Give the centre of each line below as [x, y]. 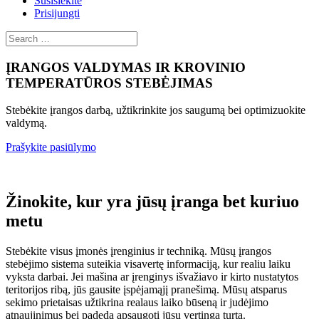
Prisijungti [57, 13]
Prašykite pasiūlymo [51, 147]
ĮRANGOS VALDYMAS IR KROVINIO [126, 67]
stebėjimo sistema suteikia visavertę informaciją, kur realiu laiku [148, 264]
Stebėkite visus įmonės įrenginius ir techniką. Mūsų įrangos [138, 251]
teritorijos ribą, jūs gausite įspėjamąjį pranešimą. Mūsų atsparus [146, 290]
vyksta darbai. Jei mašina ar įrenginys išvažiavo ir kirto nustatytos [152, 277]
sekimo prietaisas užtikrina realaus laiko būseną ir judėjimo [137, 303]
